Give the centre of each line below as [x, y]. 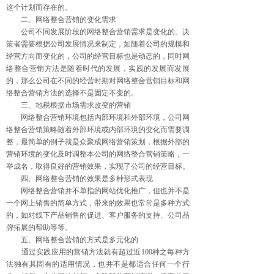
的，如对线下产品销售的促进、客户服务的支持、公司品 [98, 215]
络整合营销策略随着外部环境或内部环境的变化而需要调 [98, 130]
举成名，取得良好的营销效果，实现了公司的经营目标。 [98, 166]
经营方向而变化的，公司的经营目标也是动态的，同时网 [98, 56]
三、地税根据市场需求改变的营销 [68, 105]
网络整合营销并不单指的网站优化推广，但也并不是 [98, 191]
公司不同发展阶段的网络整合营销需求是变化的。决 [98, 32]
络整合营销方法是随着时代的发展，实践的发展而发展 [98, 68]
